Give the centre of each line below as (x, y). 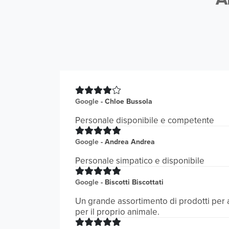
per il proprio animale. (117, 212)
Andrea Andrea (130, 142)
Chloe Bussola (129, 101)
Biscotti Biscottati (134, 182)
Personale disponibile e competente (145, 120)
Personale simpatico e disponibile (140, 161)
